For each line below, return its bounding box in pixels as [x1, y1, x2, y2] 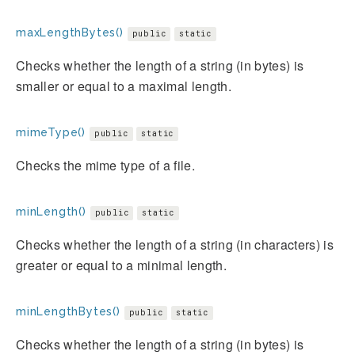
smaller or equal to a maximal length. [16, 76, 231, 95]
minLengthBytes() [16, 304, 120, 318]
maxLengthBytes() [16, 25, 124, 39]
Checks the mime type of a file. [16, 155, 195, 174]
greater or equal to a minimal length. [16, 255, 227, 274]
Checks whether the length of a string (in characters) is [16, 235, 334, 254]
